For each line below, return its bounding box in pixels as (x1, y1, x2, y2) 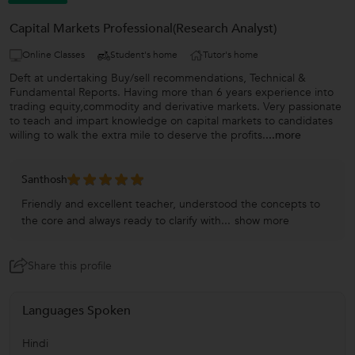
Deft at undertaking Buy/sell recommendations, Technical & (10, 71, 306, 86)
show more (235, 213, 289, 228)
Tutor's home (203, 48, 258, 61)
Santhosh (21, 172, 67, 187)
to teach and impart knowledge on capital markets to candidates (10, 113, 333, 128)
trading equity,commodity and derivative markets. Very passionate (10, 99, 342, 114)
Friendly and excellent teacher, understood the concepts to (21, 197, 320, 212)
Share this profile (28, 258, 112, 273)
